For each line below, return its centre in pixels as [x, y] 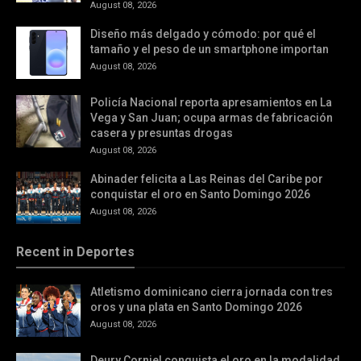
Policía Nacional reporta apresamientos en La [211, 102]
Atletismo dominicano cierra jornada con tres [212, 292]
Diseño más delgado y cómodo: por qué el [203, 34]
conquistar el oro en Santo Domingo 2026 [200, 194]
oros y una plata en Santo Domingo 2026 [196, 307]
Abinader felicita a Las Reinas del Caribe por [207, 179]
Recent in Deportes [75, 252]
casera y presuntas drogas [162, 133]
